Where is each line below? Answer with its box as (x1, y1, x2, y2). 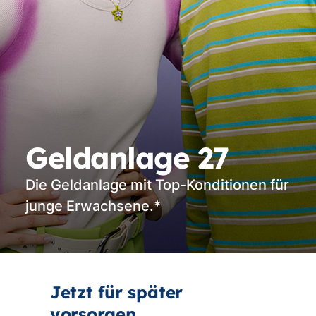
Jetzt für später (49, 281, 183, 303)
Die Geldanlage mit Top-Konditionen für (25, 176, 289, 193)
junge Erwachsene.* (25, 197, 161, 214)
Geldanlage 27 (25, 139, 229, 176)
